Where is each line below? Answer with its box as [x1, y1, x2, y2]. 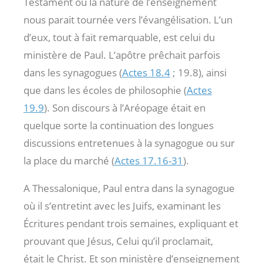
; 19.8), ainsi [170, 65, 227, 79]
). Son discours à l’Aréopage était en [44, 100, 205, 114]
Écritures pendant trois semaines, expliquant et [23, 216, 238, 230]
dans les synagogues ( [23, 65, 122, 79]
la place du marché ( [23, 153, 114, 167]
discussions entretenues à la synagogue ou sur [23, 136, 235, 150]
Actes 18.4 [122, 65, 170, 79]
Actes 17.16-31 [114, 153, 183, 167]
